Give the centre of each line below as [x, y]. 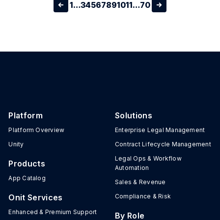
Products [27, 164]
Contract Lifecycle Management [163, 144]
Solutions [133, 115]
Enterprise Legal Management [160, 130]
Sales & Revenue [140, 182]
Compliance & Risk [143, 196]
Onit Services [36, 197]
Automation [132, 168]
